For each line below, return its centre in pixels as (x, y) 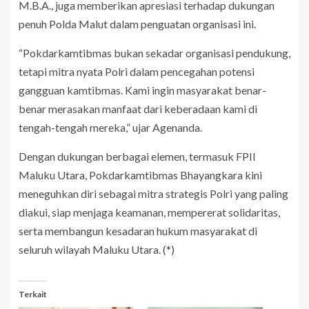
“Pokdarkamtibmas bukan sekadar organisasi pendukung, (154, 53)
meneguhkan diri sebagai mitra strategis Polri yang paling (153, 194)
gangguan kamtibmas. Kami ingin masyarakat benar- (142, 90)
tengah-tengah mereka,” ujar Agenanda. (110, 128)
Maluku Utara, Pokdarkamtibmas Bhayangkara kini (140, 175)
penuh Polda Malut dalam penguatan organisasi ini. (137, 24)
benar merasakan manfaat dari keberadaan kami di (138, 109)
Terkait (33, 295)
